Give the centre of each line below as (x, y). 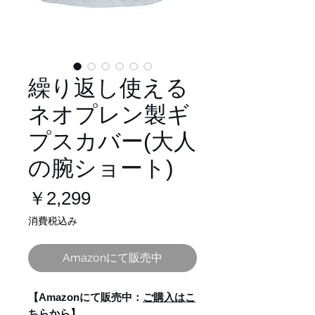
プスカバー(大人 (112, 142)
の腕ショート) (101, 168)
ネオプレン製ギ (109, 115)
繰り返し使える (108, 88)
